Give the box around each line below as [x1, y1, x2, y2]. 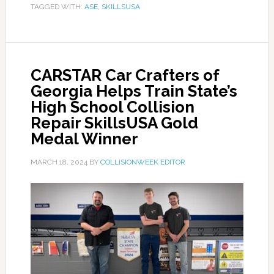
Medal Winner [30, 130, 138, 148]
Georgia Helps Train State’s [30, 82, 237, 100]
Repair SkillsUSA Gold [30, 114, 198, 132]
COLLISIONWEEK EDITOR [100, 158, 185, 166]
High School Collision [30, 98, 194, 116]
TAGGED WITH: [30, 2, 84, 11]
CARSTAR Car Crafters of [30, 66, 219, 84]
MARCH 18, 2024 [30, 158, 87, 166]
